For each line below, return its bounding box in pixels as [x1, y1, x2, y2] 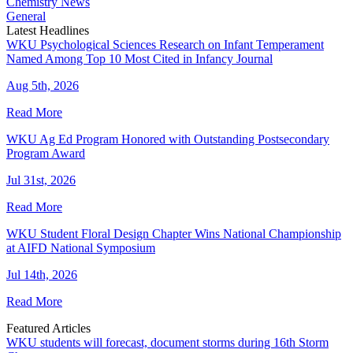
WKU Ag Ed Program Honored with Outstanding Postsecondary [6, 132, 329, 146]
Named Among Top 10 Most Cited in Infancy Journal [6, 51, 273, 65]
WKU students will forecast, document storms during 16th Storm [6, 335, 329, 349]
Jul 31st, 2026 [6, 173, 76, 187]
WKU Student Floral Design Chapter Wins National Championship [6, 226, 341, 240]
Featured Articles [6, 321, 91, 335]
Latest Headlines [6, 23, 89, 37]
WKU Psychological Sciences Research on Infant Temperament [6, 37, 324, 51]
